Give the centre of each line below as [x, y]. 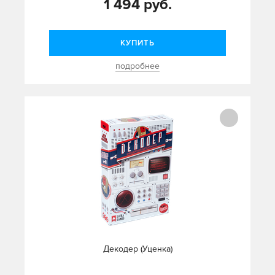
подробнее [137, 66]
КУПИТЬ [137, 43]
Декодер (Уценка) [137, 249]
